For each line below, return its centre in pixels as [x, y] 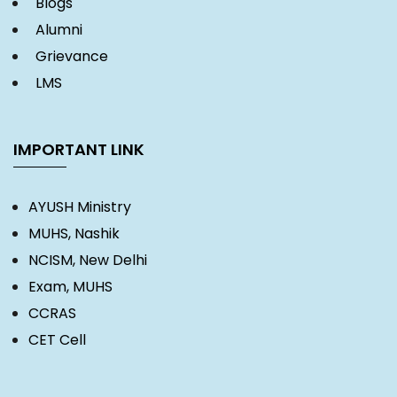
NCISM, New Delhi [88, 261]
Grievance [68, 57]
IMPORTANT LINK [79, 150]
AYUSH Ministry [80, 207]
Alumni [55, 30]
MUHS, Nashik [74, 234]
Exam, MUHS [70, 287]
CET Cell [57, 340]
